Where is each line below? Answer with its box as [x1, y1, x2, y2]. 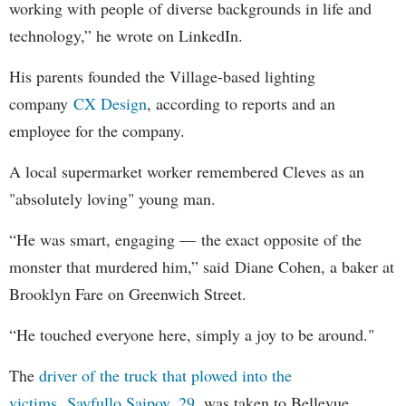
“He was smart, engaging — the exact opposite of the [9, 227, 362, 250]
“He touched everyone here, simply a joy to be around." [9, 323, 380, 345]
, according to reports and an [147, 92, 335, 114]
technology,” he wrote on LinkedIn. [9, 24, 243, 46]
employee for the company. [9, 119, 185, 141]
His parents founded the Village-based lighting [9, 64, 315, 87]
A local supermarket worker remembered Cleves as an [9, 159, 364, 182]
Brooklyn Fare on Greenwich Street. [9, 282, 246, 304]
